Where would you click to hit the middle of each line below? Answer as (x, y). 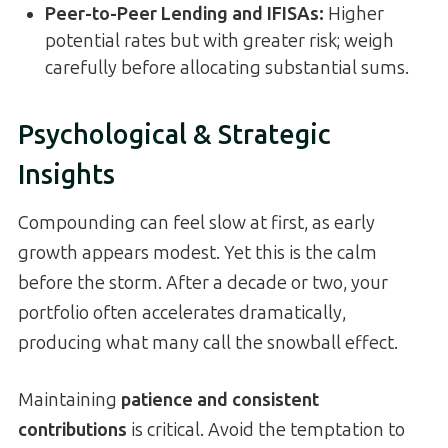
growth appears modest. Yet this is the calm (197, 253)
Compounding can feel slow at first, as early (196, 223)
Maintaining (69, 400)
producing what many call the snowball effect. (208, 343)
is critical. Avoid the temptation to (266, 430)
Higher (354, 14)
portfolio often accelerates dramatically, (182, 313)
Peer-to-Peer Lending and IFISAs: (184, 14)
